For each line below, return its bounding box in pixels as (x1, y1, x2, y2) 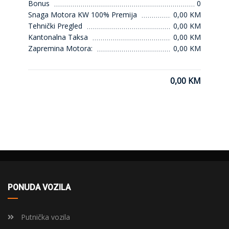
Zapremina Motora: (28, 43, 93, 53)
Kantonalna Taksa (28, 32, 88, 42)
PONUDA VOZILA (8, 182, 71, 192)
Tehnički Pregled (28, 20, 82, 31)
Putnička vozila (19, 212, 70, 222)
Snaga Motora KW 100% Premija (28, 9, 137, 19)
